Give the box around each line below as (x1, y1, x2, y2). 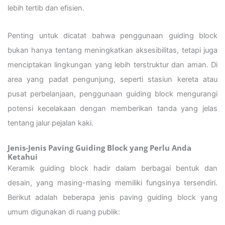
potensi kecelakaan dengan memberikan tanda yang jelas (8, 103, 217, 113)
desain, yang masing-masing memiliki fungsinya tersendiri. (8, 178, 217, 188)
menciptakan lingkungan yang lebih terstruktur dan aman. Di (8, 60, 217, 69)
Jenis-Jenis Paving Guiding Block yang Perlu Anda (8, 143, 191, 153)
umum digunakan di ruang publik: (8, 207, 120, 217)
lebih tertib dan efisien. (8, 4, 84, 13)
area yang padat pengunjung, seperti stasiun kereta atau (8, 74, 217, 84)
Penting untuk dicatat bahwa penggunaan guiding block (8, 31, 217, 40)
